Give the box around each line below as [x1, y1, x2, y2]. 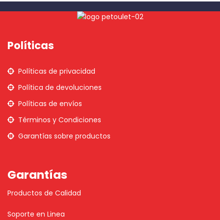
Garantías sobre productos [18, 131, 110, 141]
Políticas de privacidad [18, 66, 95, 77]
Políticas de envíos [18, 99, 82, 109]
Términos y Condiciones [18, 115, 101, 125]
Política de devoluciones [18, 82, 102, 93]
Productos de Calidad [7, 188, 81, 198]
